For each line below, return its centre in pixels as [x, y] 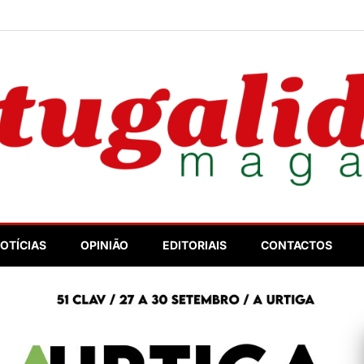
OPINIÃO [104, 245]
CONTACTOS [297, 245]
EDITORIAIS [195, 245]
